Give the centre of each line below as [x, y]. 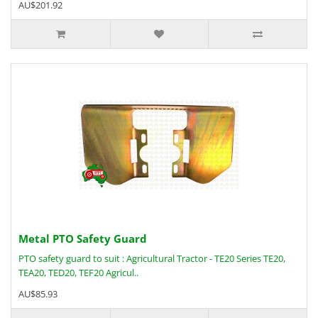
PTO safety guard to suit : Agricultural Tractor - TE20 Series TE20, [152, 258]
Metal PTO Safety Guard [83, 238]
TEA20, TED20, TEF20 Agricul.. [78, 273]
